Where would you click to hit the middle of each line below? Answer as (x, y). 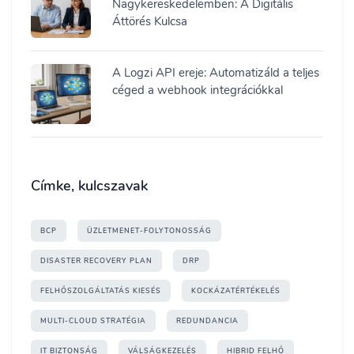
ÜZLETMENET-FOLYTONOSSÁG (149, 231)
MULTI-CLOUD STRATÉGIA (93, 321)
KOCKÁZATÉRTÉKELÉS (236, 291)
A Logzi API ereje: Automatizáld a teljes (215, 73)
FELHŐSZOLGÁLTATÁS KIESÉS (101, 291)
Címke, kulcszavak (89, 186)
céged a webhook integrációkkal (197, 90)
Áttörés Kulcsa (149, 21)
